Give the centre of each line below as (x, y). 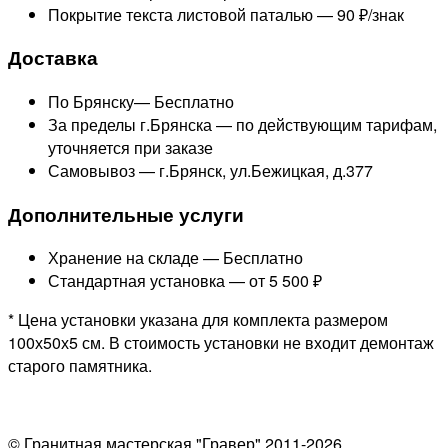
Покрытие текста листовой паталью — (192, 14)
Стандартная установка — (148, 281)
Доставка (53, 58)
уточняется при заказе (130, 147)
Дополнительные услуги (126, 214)
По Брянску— (101, 101)
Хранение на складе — (135, 258)
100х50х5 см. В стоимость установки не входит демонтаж (221, 343)
